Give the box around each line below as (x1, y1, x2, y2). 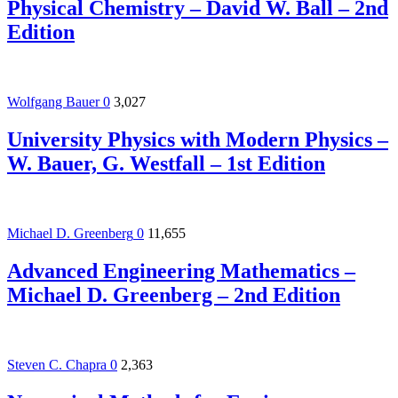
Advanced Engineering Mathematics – (7, 259, 355, 283)
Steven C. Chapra (7, 356, 107, 372)
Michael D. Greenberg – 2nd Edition (7, 283, 340, 307)
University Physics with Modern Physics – (7, 128, 388, 152)
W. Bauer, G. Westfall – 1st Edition (7, 152, 325, 176)
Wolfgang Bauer (7, 94, 99, 110)
